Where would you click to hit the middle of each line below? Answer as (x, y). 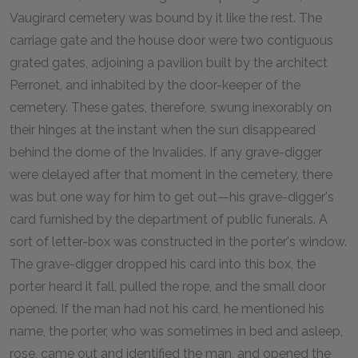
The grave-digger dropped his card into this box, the (163, 264)
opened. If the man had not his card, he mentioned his (167, 308)
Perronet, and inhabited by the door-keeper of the (155, 85)
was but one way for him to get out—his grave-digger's (172, 197)
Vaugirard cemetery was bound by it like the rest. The (166, 18)
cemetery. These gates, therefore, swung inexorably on (171, 107)
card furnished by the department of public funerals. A (169, 219)
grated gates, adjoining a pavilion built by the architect (169, 62)
